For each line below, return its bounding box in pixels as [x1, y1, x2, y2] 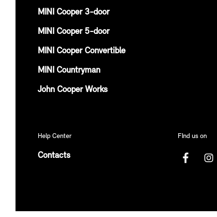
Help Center [38, 132, 72, 140]
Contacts [38, 151, 70, 160]
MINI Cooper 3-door [38, 7, 109, 17]
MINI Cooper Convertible [38, 46, 125, 56]
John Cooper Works [38, 85, 108, 94]
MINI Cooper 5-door [38, 27, 109, 36]
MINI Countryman [38, 65, 100, 75]
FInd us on [178, 132, 207, 140]
